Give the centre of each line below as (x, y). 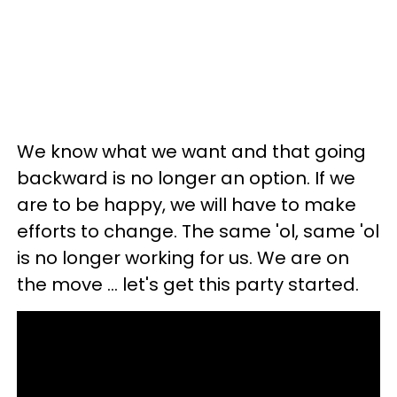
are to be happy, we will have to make (187, 205)
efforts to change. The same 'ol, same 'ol (198, 231)
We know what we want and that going (191, 152)
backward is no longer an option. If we (186, 178)
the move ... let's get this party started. (188, 284)
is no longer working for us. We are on (183, 258)
